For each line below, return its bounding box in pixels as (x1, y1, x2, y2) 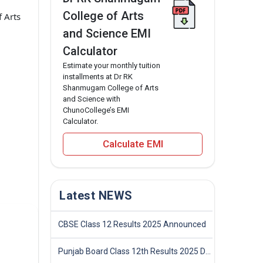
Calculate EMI (102, 138, 163, 150)
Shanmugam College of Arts (63, 83, 159, 93)
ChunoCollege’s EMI (63, 106, 129, 115)
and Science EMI (63, 26, 151, 41)
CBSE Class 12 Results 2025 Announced (58, 219, 206, 229)
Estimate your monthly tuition (63, 61, 160, 70)
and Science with (63, 95, 120, 104)
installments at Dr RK (63, 72, 133, 82)
